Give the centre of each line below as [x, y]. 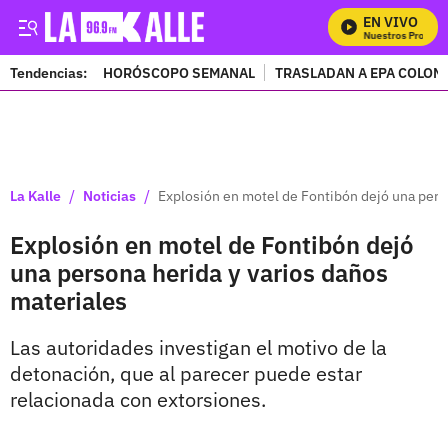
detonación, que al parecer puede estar [186, 373]
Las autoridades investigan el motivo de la [198, 347]
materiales [68, 301]
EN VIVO [390, 22]
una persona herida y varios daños [199, 273]
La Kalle [35, 195]
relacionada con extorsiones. [138, 399]
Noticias [109, 195]
